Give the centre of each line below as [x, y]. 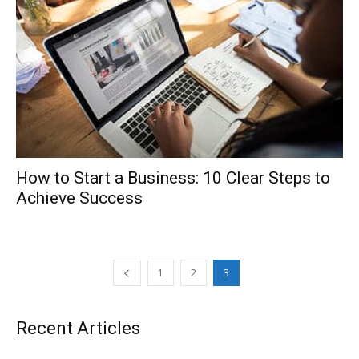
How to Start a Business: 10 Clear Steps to [173, 178]
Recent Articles [78, 329]
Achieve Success [79, 198]
